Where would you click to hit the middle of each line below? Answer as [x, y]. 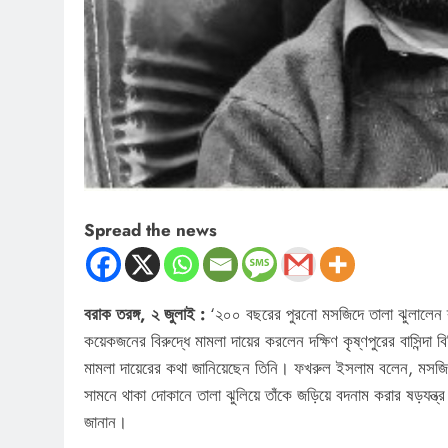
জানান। [105, 421]
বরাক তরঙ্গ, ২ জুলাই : [147, 313]
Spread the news [150, 229]
